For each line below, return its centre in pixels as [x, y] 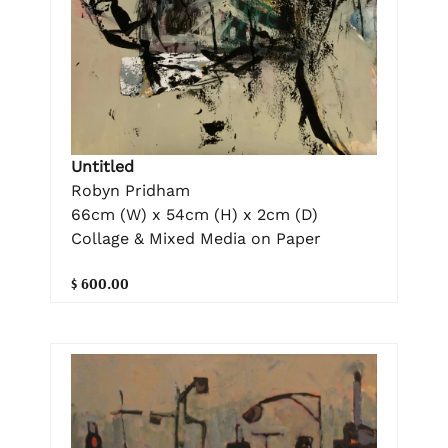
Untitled [102, 166]
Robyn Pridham [130, 190]
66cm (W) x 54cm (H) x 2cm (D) [194, 214]
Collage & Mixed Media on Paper [196, 238]
